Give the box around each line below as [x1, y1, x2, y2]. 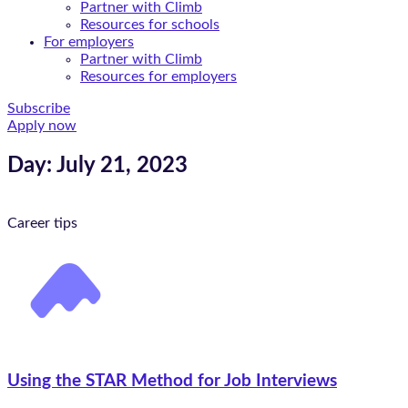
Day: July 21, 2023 [7, 154, 188, 177]
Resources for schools [80, 17, 219, 32]
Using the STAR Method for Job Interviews [7, 372, 337, 390]
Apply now [7, 118, 76, 133]
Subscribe [7, 101, 70, 116]
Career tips [7, 215, 77, 230]
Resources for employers [80, 69, 237, 84]
